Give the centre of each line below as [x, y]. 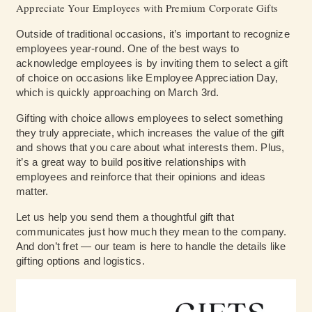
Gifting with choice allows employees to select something [150, 118]
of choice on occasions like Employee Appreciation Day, [147, 78]
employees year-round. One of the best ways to [128, 49]
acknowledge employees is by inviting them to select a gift [152, 63]
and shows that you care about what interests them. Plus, [150, 148]
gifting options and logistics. [80, 261]
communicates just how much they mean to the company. [151, 232]
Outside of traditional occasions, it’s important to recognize [153, 34]
